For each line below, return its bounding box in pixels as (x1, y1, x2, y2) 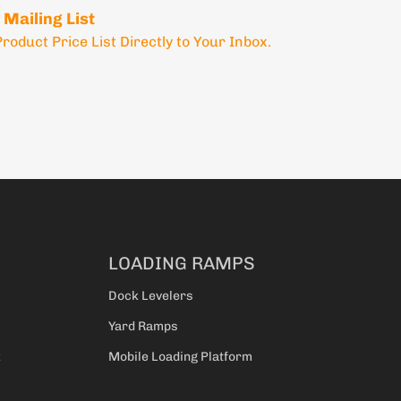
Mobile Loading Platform (108, 349, 252, 365)
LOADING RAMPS (108, 252, 255, 275)
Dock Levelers (108, 288, 193, 304)
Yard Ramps (108, 319, 178, 335)
